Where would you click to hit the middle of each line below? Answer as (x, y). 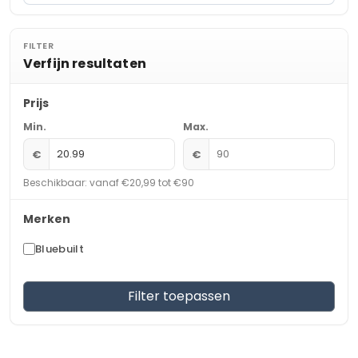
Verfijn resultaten (85, 64)
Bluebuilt (60, 249)
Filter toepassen (179, 296)
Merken (47, 219)
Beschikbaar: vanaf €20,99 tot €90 (109, 183)
